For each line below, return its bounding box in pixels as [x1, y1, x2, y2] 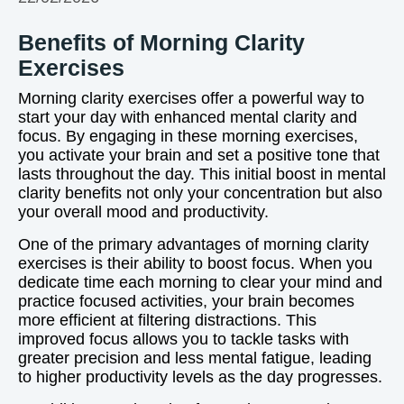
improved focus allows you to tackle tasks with [18, 330, 349, 348]
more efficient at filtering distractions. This [18, 311, 317, 329]
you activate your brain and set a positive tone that [18, 146, 380, 164]
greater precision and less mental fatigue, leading [18, 349, 372, 367]
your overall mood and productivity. [18, 203, 269, 221]
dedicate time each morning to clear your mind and [18, 273, 382, 291]
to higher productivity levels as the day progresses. [18, 368, 382, 386]
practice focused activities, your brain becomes [18, 292, 354, 310]
